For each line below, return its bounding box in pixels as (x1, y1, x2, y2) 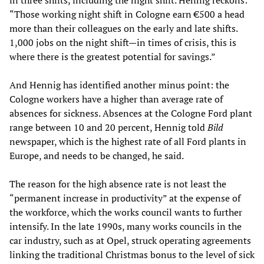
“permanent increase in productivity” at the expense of (9, 192, 240, 205)
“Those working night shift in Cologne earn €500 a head (9, 8, 245, 21)
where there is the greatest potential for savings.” (9, 50, 216, 64)
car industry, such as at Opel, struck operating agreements (9, 234, 251, 247)
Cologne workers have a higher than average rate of (9, 93, 223, 106)
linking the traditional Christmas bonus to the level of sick (9, 248, 255, 262)
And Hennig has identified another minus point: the (9, 78, 229, 92)
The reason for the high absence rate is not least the (9, 177, 226, 191)
